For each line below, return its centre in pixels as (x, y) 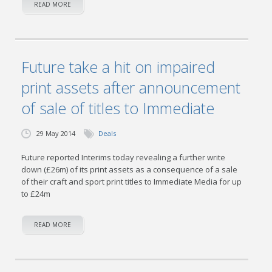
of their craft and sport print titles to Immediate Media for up (132, 182)
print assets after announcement (131, 87)
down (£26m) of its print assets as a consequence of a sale (130, 169)
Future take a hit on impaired (118, 67)
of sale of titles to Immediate (118, 108)
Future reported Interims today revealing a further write (124, 157)
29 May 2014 (56, 133)
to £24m (36, 194)
